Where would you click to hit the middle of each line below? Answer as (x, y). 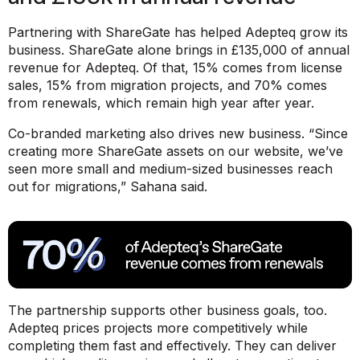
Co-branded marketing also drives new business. (158, 134)
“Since (328, 134)
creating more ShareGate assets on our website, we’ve (176, 151)
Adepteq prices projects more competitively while (158, 327)
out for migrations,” (69, 187)
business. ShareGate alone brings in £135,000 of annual (179, 50)
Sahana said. (169, 187)
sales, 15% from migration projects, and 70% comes (168, 86)
